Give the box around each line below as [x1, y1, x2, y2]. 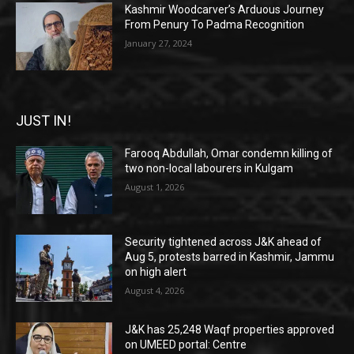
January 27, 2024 [125, 37, 193, 50]
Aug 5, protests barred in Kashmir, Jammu [125, 250, 335, 263]
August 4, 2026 [125, 284, 185, 296]
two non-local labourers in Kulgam [125, 162, 294, 175]
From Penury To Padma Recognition [125, 18, 305, 32]
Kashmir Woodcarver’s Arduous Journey [125, 3, 325, 17]
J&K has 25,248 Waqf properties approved [125, 323, 335, 337]
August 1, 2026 [125, 181, 185, 194]
